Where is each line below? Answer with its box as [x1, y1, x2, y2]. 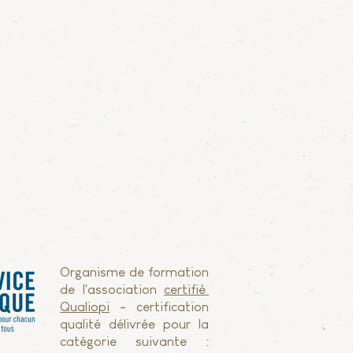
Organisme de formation [60, 265, 209, 280]
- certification [110, 299, 209, 314]
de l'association [60, 282, 164, 297]
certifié [164, 282, 209, 297]
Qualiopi [60, 299, 110, 314]
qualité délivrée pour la [60, 317, 209, 332]
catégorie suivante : [60, 334, 209, 349]
